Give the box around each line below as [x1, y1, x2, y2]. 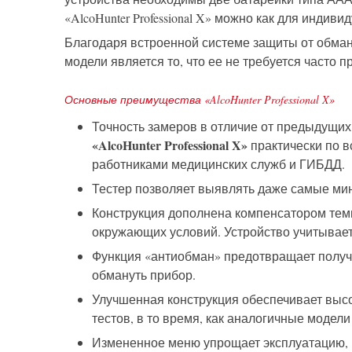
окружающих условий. [92, 223, 224, 240]
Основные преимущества [64, 92, 204, 108]
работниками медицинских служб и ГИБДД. [92, 156, 345, 173]
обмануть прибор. [92, 266, 196, 284]
